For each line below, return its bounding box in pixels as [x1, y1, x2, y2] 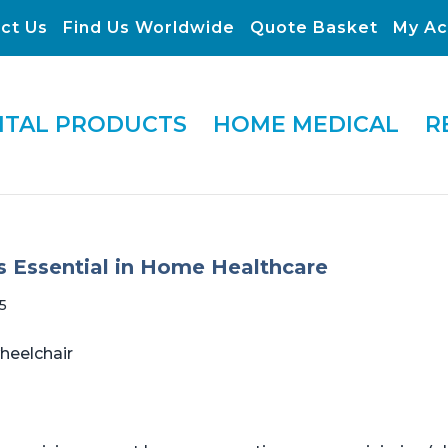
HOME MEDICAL [213, 111, 399, 138]
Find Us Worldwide [63, 18, 235, 37]
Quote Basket [250, 18, 378, 37]
